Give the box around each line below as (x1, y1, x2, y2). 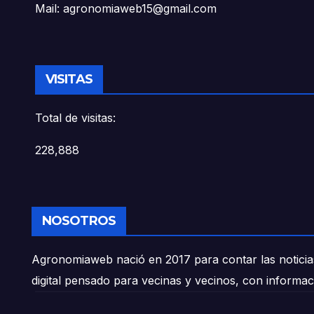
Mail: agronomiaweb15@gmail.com (35, 1, 217, 15)
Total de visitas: (35, 111, 116, 125)
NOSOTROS (42, 213, 116, 228)
